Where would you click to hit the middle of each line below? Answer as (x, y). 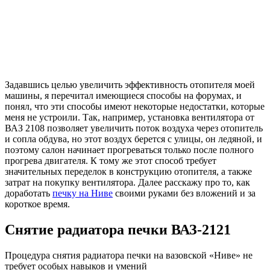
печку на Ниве (83, 193)
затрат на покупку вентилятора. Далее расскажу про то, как (127, 183)
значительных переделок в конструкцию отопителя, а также (128, 172)
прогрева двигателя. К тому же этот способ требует (111, 161)
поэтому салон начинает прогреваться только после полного (129, 150)
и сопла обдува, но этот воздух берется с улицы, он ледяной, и (133, 139)
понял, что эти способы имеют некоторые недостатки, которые (135, 107)
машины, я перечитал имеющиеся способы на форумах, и (123, 96)
